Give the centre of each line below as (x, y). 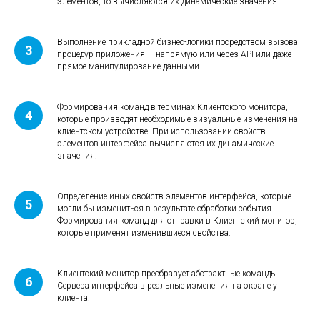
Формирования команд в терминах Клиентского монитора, (172, 107)
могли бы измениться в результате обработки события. (165, 208)
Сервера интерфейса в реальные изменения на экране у (167, 285)
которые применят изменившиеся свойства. (144, 232)
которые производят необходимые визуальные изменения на (177, 119)
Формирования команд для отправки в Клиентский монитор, (177, 220)
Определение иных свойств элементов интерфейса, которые (174, 196)
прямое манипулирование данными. (129, 66)
